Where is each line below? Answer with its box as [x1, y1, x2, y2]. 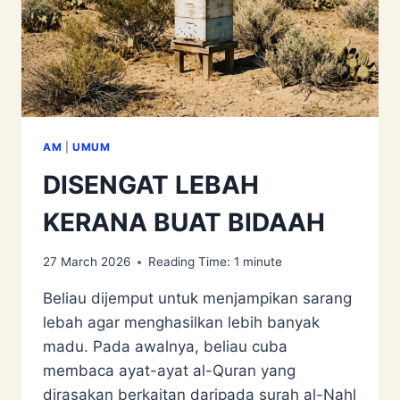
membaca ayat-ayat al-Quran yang [43, 362, 296, 380]
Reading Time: [148, 254, 230, 270]
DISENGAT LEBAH [43, 169, 259, 200]
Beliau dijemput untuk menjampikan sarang [43, 289, 352, 308]
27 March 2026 [43, 254, 130, 270]
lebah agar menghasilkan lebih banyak [43, 313, 320, 332]
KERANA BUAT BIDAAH [43, 206, 325, 237]
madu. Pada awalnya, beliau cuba [43, 337, 287, 356]
